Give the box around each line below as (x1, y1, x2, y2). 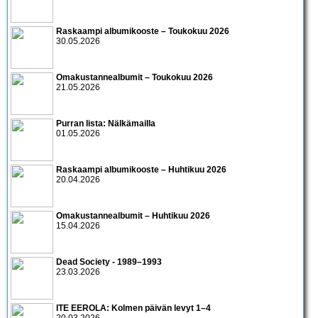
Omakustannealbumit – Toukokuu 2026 (56, 72, 213, 83)
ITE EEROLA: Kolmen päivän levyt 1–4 (56, 303, 211, 314)
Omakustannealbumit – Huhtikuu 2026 (56, 211, 210, 221)
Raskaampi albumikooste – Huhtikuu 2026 (56, 165, 226, 175)
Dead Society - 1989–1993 (56, 257, 162, 268)
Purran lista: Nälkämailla (56, 119, 155, 129)
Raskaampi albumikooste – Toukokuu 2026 (56, 26, 229, 37)
